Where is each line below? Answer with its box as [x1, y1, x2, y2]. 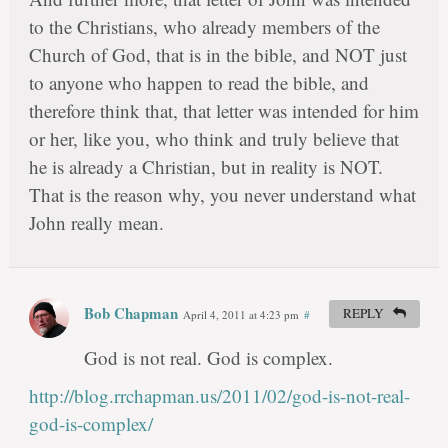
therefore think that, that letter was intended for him [28, 98, 419, 124]
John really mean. [28, 210, 164, 236]
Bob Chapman [83, 302, 178, 325]
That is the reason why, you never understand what [28, 182, 416, 208]
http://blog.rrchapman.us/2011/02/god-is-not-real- [28, 383, 410, 409]
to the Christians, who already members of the [28, 14, 380, 40]
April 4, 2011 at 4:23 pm [182, 307, 299, 323]
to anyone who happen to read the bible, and [28, 70, 369, 96]
